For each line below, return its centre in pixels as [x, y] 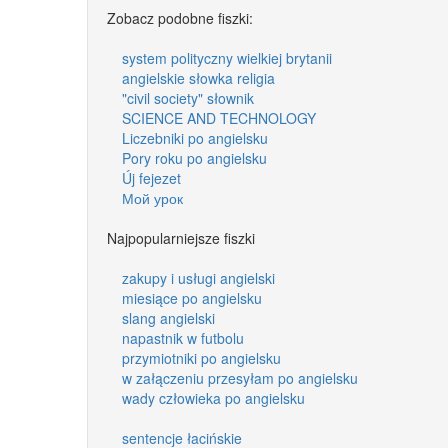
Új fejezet [151, 177]
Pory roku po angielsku [194, 157]
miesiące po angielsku [192, 297]
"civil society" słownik [188, 97]
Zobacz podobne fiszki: [180, 17]
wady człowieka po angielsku [213, 397]
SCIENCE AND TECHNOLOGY [219, 117]
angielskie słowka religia [198, 77]
